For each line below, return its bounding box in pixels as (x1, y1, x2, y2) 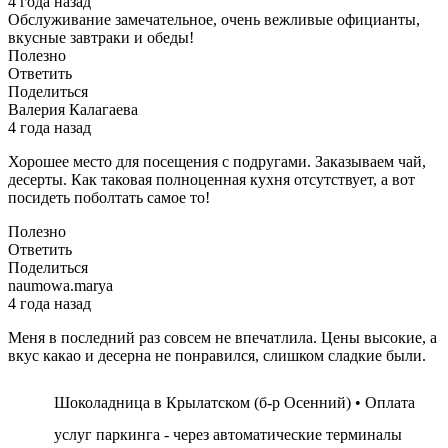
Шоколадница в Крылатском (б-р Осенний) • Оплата (54, 393, 415, 411)
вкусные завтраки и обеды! (8, 28, 194, 46)
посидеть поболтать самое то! (8, 188, 210, 206)
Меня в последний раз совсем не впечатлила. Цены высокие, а (8, 328, 437, 346)
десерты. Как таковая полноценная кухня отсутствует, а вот (8, 170, 415, 188)
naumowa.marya (8, 276, 113, 294)
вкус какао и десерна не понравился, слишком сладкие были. (8, 346, 426, 364)
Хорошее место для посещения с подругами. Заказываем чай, (8, 152, 426, 170)
